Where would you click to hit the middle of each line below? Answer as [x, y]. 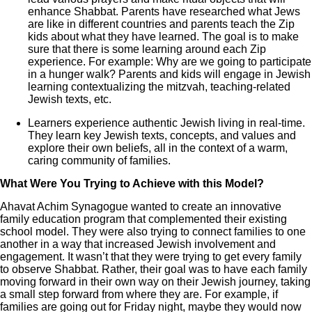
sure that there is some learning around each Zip [147, 49]
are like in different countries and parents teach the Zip [161, 24]
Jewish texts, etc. [70, 99]
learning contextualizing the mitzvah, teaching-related [159, 86]
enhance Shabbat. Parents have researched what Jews [164, 11]
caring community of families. [99, 160]
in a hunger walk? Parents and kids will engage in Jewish [169, 74]
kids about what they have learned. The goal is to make [163, 36]
